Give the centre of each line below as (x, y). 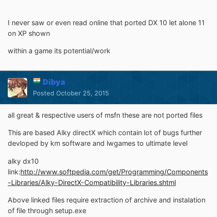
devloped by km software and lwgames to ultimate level (98, 143)
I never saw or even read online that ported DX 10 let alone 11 (106, 22)
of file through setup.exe (47, 210)
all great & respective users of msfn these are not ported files (105, 115)
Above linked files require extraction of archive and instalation (107, 200)
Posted (45, 93)
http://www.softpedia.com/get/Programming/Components (114, 171)
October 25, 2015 (83, 93)
